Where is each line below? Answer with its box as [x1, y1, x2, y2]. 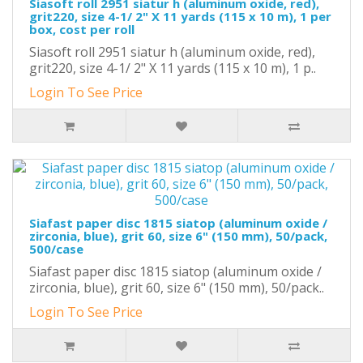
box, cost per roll [29, 21, 135, 37]
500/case [29, 241, 83, 257]
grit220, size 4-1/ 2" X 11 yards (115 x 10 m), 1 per [29, 8, 331, 24]
